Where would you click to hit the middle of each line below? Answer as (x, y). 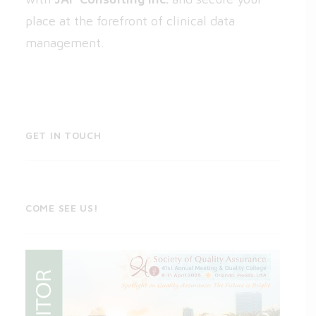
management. (65, 43)
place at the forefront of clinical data (130, 21)
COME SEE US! (62, 208)
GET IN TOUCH (63, 135)
